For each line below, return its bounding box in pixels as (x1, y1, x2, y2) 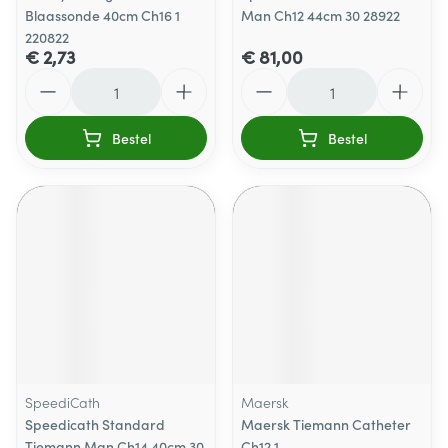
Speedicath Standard (25, 414, 165, 434)
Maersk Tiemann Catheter (241, 414, 411, 434)
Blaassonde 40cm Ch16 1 (25, 5, 180, 25)
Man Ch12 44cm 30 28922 (241, 5, 400, 25)
